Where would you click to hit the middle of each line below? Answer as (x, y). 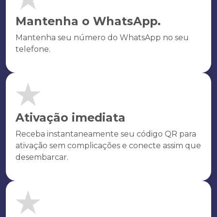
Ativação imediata (70, 117)
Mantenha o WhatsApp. (88, 21)
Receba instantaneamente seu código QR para (106, 134)
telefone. (33, 49)
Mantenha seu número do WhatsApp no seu (102, 38)
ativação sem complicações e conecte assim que (108, 146)
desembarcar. (42, 157)
